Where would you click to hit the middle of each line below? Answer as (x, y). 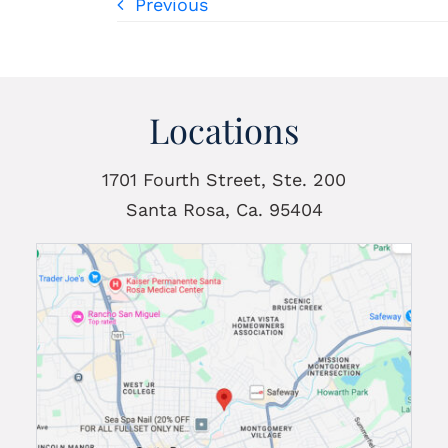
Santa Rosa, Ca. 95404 (224, 210)
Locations (224, 130)
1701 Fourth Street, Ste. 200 (224, 180)
